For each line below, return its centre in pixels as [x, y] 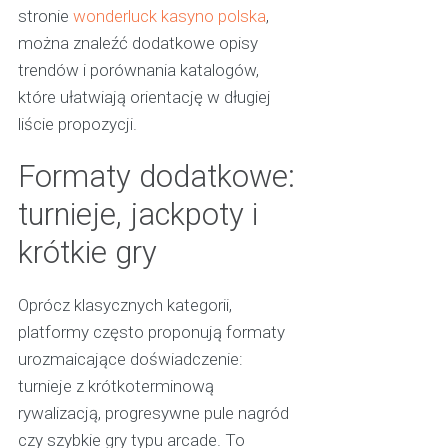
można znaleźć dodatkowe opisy [137, 43]
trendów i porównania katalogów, [138, 70]
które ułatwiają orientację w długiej [144, 97]
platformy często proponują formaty [151, 332]
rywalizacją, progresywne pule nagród [153, 413]
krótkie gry [87, 253]
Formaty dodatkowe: [156, 177]
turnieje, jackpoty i [137, 215]
